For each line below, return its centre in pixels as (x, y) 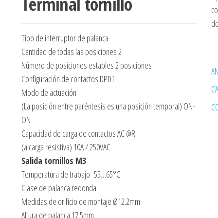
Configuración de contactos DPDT (68, 79)
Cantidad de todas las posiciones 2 (72, 52)
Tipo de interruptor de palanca (65, 38)
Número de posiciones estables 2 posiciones (87, 65)
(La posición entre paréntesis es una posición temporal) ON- (108, 106)
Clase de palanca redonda (59, 188)
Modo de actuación (49, 92)
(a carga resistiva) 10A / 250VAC (66, 147)
